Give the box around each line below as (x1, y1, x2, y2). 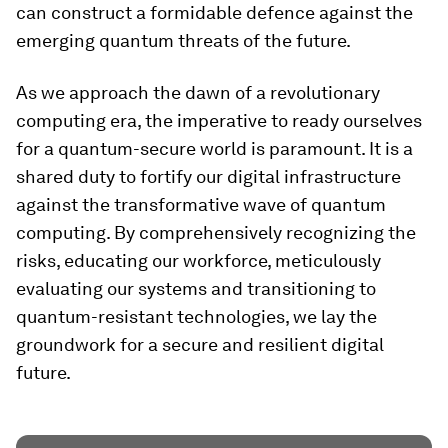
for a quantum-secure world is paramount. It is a (16, 138, 413, 159)
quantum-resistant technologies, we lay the (16, 306, 377, 327)
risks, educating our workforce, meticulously (16, 250, 381, 271)
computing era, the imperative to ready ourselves (16, 110, 422, 131)
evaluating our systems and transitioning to (16, 278, 376, 299)
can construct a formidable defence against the (16, 2, 413, 23)
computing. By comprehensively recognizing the (16, 222, 416, 243)
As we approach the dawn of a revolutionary (16, 82, 380, 103)
